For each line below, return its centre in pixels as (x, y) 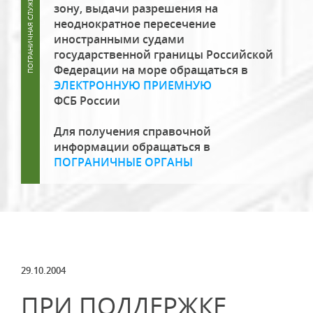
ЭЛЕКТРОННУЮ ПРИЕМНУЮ (133, 85)
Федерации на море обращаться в (151, 70)
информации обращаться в (132, 147)
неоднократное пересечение (135, 24)
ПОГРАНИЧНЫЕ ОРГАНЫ (123, 162)
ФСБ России (87, 101)
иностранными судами (119, 39)
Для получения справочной (132, 131)
